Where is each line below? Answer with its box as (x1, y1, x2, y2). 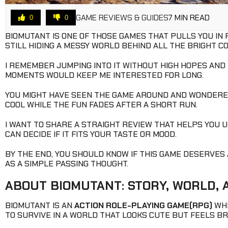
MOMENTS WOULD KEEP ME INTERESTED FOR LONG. (5, 70, 204, 81)
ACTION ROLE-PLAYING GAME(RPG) (74, 200, 212, 211)
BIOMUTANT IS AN (5, 200, 74, 211)
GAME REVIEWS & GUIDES (76, 12, 168, 23)
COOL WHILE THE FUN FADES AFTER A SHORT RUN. (5, 99, 197, 110)
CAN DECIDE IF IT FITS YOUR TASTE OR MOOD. (5, 129, 177, 140)
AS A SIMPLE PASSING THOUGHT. (5, 158, 128, 169)
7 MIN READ (168, 12, 210, 23)
